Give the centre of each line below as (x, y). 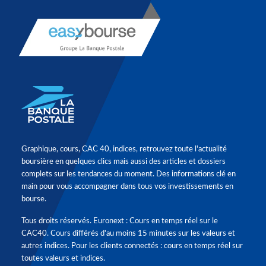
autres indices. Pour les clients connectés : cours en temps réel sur (132, 246)
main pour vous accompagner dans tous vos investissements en (127, 187)
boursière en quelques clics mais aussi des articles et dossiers (123, 162)
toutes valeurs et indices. (63, 259)
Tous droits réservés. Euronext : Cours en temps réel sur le (120, 221)
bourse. (34, 199)
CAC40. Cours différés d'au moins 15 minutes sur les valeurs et (128, 234)
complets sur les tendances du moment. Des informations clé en (129, 174)
